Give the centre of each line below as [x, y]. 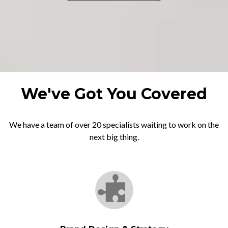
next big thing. [114, 137]
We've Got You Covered [114, 94]
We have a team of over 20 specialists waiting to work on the [114, 124]
